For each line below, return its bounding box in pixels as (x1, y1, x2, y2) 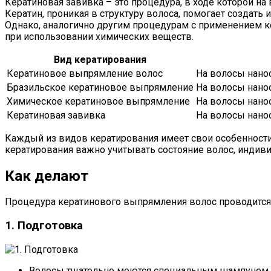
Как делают (5, 167, 88, 184)
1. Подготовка (5, 219, 83, 233)
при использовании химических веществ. (5, 30, 194, 42)
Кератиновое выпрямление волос (7, 67, 163, 79)
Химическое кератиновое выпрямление (7, 95, 190, 107)
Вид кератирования (54, 53, 146, 65)
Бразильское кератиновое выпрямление (7, 81, 194, 93)
